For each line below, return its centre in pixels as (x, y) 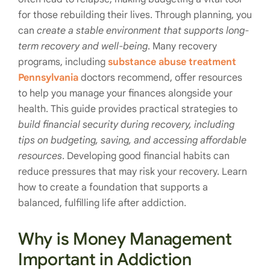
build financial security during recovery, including (126, 125)
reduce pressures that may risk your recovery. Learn (133, 172)
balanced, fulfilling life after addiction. (102, 203)
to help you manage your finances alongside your (125, 93)
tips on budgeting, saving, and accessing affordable (132, 140)
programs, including (63, 62)
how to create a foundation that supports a (113, 187)
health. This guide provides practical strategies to (128, 109)
